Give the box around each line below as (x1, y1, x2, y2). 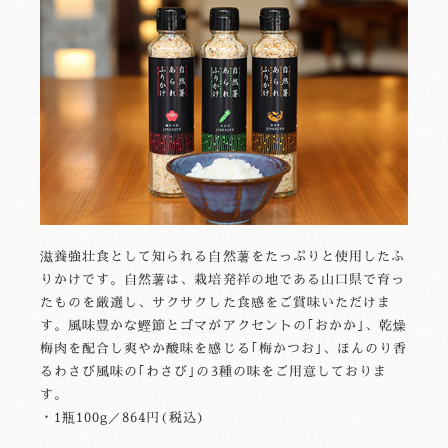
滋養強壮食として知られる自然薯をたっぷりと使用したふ (40, 246, 406, 265)
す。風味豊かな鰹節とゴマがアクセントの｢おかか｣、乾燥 (40, 315, 408, 334)
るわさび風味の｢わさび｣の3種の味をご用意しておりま (40, 361, 388, 380)
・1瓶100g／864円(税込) (40, 407, 205, 426)
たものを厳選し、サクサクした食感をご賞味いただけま (40, 292, 391, 311)
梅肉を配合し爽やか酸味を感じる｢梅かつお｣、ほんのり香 (40, 338, 408, 357)
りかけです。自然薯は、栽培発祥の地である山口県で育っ (40, 269, 406, 288)
